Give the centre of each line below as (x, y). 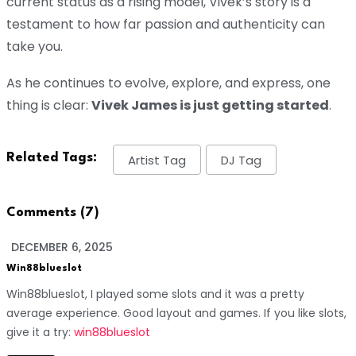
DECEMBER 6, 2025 (62, 247)
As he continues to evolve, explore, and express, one (168, 83)
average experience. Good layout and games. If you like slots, (176, 313)
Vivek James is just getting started (210, 106)
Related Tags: (52, 158)
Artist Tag (157, 160)
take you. (35, 47)
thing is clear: (49, 106)
